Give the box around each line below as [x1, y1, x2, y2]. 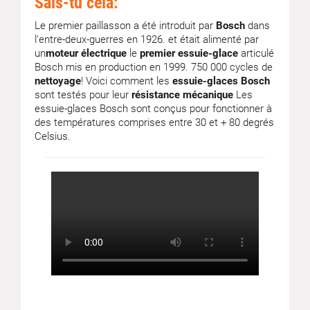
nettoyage [35, 75, 81, 87]
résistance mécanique [131, 89, 233, 101]
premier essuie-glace [140, 47, 238, 60]
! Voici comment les [81, 75, 172, 87]
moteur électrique [46, 47, 127, 60]
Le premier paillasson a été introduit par [35, 19, 216, 32]
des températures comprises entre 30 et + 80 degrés [35, 116, 274, 129]
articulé [238, 47, 274, 60]
